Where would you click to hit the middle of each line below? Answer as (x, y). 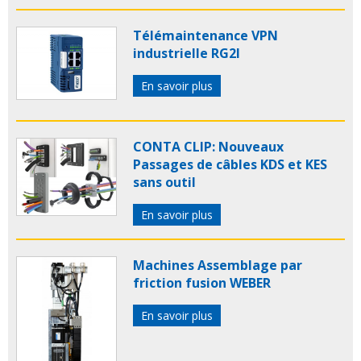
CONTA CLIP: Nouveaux (208, 147)
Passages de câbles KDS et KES (230, 165)
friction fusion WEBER (202, 283)
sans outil (164, 183)
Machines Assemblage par (218, 266)
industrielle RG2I (187, 54)
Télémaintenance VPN (205, 36)
